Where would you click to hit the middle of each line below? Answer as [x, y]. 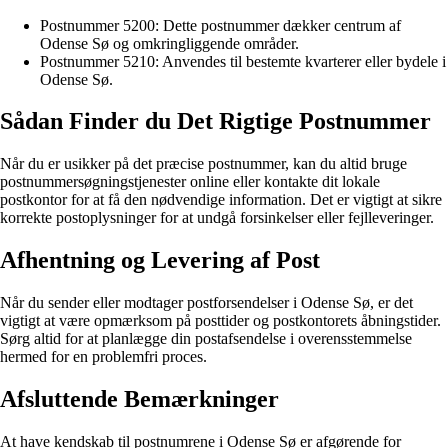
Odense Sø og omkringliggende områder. [169, 43]
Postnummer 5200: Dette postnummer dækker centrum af [220, 25]
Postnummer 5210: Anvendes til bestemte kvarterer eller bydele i [243, 61]
